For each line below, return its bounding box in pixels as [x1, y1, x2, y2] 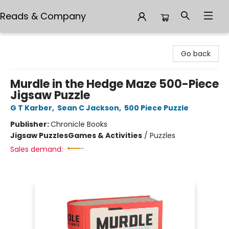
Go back [181, 49, 211, 59]
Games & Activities [68, 130, 142, 141]
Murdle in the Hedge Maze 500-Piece [10, 76, 219, 92]
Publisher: [10, 119, 51, 129]
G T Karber [10, 103, 52, 113]
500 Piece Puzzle [124, 103, 189, 113]
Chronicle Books [51, 119, 107, 129]
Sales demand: [10, 144, 63, 154]
